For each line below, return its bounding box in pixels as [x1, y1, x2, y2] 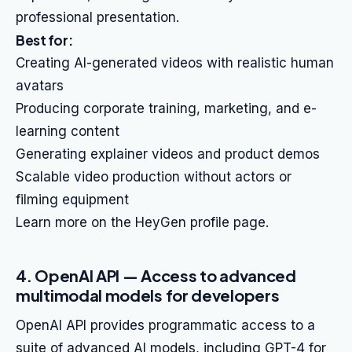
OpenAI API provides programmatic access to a [16, 317, 315, 333]
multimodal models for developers [16, 285, 280, 305]
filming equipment [16, 192, 129, 207]
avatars [16, 78, 64, 93]
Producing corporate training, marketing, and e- [16, 101, 317, 116]
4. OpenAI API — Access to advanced [16, 266, 296, 285]
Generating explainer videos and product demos [16, 146, 320, 162]
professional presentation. [16, 9, 179, 25]
